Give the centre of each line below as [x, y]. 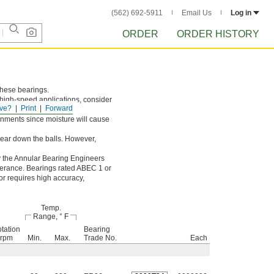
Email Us [197, 13]
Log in [241, 13]
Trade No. [100, 238]
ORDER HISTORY [218, 34]
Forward [59, 108]
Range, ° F [51, 217]
